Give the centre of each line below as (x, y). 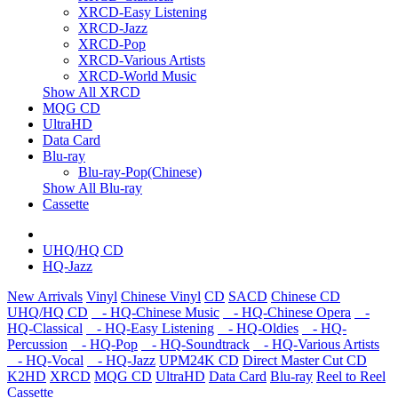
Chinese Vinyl (161, 296)
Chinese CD (306, 296)
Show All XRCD (92, 92)
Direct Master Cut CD (305, 360)
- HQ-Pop (104, 344)
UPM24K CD (199, 360)
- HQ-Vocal (45, 360)
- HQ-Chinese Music (155, 312)
